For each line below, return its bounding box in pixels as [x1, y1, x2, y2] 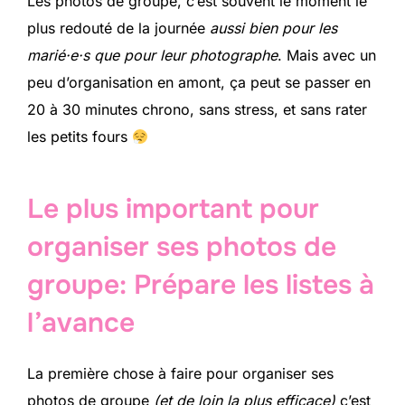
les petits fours [27, 127, 132, 146]
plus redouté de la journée [27, 19, 210, 37]
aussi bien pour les [210, 19, 337, 37]
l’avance [27, 305, 135, 340]
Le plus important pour [27, 191, 319, 226]
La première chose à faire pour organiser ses [27, 363, 334, 382]
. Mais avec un [278, 46, 376, 64]
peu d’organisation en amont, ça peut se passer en [27, 73, 371, 91]
